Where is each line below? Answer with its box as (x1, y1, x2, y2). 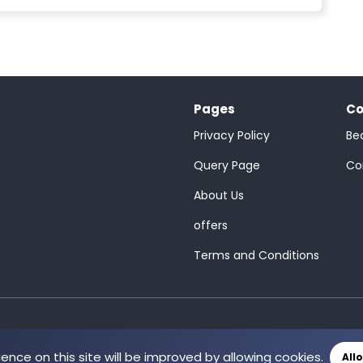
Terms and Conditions (194, 247, 319, 263)
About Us (194, 187, 244, 203)
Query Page (194, 157, 260, 173)
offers (194, 217, 228, 233)
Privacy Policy (194, 127, 270, 143)
